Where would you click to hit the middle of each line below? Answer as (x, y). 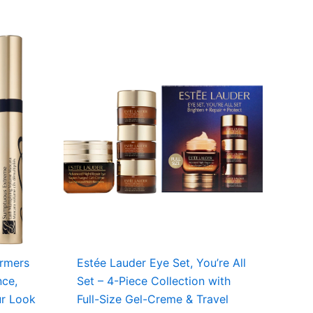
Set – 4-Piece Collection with (154, 281)
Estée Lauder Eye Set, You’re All (162, 262)
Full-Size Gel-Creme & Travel (153, 299)
